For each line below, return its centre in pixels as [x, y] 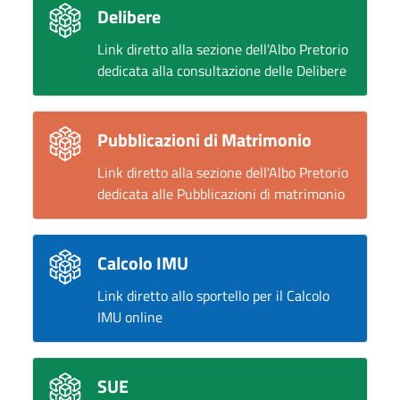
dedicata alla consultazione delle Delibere [222, 71]
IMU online [130, 317]
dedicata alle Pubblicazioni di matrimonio [221, 194]
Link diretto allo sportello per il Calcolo [213, 296]
